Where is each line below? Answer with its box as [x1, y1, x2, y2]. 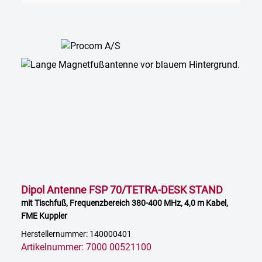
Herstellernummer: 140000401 [21, 229, 132, 240]
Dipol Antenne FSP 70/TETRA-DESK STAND [21, 184, 223, 196]
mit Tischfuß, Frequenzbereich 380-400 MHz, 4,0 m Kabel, [21, 198, 228, 208]
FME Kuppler [21, 211, 67, 221]
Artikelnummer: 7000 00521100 [21, 242, 151, 253]
